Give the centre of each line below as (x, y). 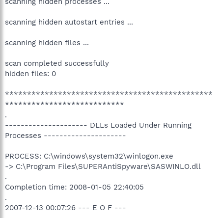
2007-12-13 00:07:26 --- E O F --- (66, 207)
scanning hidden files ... (47, 42)
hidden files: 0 (30, 73)
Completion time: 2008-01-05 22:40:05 (74, 187)
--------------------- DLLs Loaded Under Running (98, 125)
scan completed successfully (57, 63)
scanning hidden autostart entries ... (69, 22)
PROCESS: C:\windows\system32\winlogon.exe (89, 156)
